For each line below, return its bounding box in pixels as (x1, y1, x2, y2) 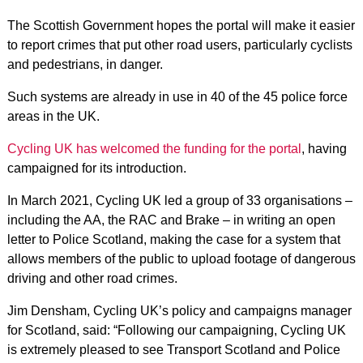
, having (301, 141, 347, 156)
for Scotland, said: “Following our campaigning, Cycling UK (6, 322, 346, 337)
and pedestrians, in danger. (6, 57, 163, 71)
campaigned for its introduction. (6, 160, 186, 175)
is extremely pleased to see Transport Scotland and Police (6, 342, 340, 357)
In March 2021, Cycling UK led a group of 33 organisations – (6, 193, 352, 207)
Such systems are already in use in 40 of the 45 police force (6, 89, 348, 104)
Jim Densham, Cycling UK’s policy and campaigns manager (6, 303, 352, 318)
